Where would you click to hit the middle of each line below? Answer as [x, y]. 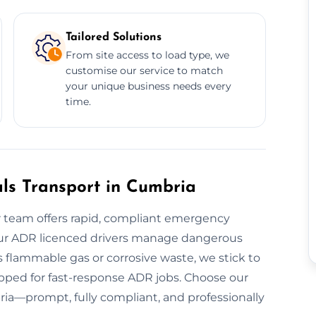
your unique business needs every [148, 86]
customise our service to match [144, 70]
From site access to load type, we [147, 55]
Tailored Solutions [113, 37]
